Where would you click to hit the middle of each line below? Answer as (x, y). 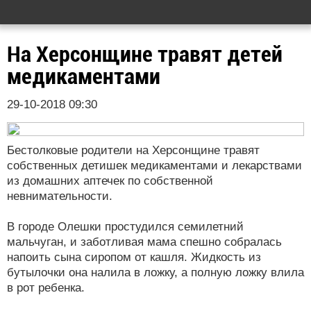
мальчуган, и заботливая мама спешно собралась (144, 242)
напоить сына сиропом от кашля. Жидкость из (134, 257)
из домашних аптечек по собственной (110, 181)
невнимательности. (60, 196)
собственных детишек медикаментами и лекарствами (154, 166)
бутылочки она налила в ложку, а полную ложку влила (155, 272)
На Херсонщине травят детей (145, 54)
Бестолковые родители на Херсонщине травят (133, 150)
